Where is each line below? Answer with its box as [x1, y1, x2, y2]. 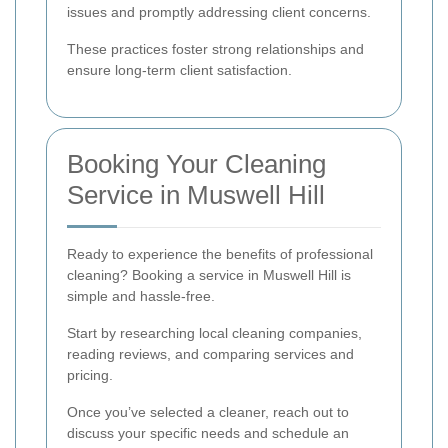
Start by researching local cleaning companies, [67, 325, 362, 342]
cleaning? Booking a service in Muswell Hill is [67, 267, 351, 284]
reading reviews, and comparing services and [67, 346, 354, 363]
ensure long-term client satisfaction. [67, 62, 292, 79]
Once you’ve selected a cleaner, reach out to [67, 404, 349, 421]
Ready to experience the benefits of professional [67, 246, 373, 263]
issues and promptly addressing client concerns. [67, 4, 371, 21]
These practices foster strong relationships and [67, 41, 364, 58]
